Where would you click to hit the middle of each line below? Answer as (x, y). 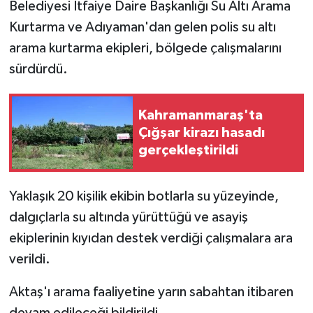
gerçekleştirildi (188, 150)
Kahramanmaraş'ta (201, 115)
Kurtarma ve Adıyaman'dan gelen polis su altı (142, 28)
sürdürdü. (38, 70)
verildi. (29, 260)
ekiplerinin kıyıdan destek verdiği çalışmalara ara (151, 239)
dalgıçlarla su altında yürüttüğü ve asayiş (128, 218)
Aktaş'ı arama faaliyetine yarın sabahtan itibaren (151, 292)
